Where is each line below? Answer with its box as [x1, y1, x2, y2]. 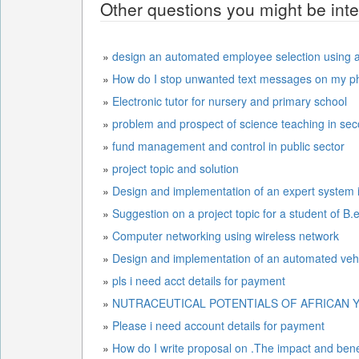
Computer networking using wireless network [112, 228, 339, 244]
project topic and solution [112, 160, 242, 176]
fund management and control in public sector [112, 138, 345, 154]
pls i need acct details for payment [112, 272, 288, 288]
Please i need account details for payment [112, 317, 325, 333]
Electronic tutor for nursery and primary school [112, 93, 347, 109]
